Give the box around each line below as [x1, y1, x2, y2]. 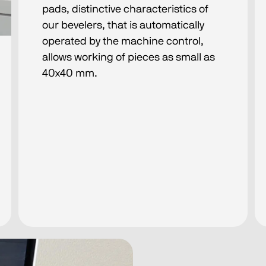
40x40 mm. [42, 68, 97, 80]
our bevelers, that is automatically [42, 20, 204, 31]
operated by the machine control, [42, 36, 204, 47]
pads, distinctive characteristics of [42, 4, 208, 15]
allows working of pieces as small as [42, 52, 215, 64]
